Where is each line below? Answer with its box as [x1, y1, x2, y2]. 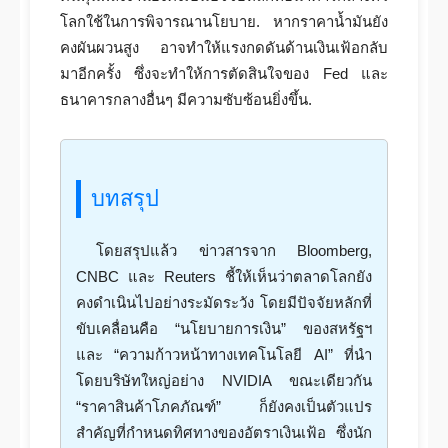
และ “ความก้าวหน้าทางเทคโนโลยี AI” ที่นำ [76, 346, 372, 363]
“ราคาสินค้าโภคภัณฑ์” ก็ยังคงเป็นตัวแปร [76, 398, 372, 415]
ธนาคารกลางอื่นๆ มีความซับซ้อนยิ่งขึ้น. [60, 91, 312, 108]
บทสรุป [91, 186, 159, 211]
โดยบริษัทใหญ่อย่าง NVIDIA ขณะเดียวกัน [76, 372, 372, 389]
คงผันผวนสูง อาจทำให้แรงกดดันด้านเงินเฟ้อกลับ [60, 39, 388, 56]
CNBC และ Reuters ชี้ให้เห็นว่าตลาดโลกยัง [76, 268, 372, 285]
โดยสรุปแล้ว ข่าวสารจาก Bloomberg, [96, 242, 372, 259]
